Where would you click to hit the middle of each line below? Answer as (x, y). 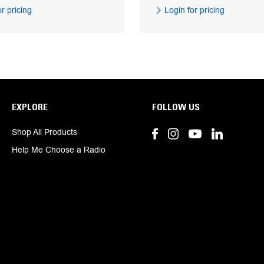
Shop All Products (45, 132)
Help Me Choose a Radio (59, 149)
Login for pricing (193, 10)
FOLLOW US (176, 106)
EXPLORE (30, 106)
